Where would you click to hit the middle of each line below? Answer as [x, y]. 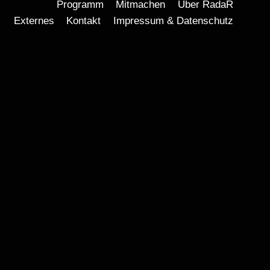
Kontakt [84, 20]
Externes [34, 20]
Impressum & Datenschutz [173, 20]
